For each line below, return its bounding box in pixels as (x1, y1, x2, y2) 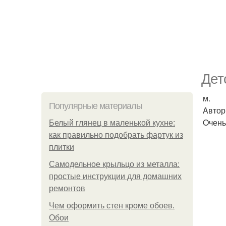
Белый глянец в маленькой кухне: (49, 119, 175, 127)
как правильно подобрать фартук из (49, 131, 183, 139)
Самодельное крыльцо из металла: (49, 160, 180, 168)
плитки (49, 143, 74, 151)
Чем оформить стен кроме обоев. (49, 201, 175, 210)
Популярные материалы (49, 101, 142, 111)
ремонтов (49, 184, 85, 193)
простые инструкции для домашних (49, 172, 182, 181)
